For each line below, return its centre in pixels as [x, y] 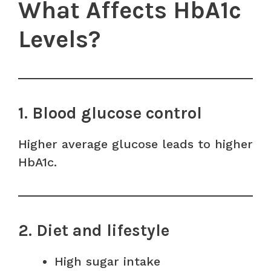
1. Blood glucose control [110, 113]
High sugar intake [107, 261]
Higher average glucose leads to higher [135, 144]
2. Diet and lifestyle [94, 230]
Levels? [59, 39]
